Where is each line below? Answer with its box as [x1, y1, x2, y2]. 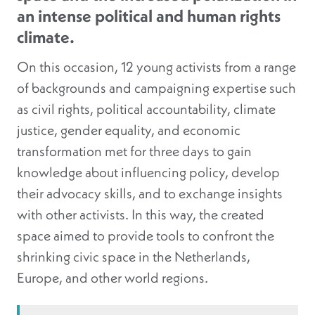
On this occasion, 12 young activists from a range [17, 58, 296, 76]
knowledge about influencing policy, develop [17, 163, 280, 181]
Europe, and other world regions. [17, 269, 208, 287]
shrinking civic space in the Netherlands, [17, 247, 250, 266]
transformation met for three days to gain [17, 142, 252, 160]
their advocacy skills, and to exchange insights [17, 184, 283, 202]
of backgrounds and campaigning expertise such [17, 79, 296, 97]
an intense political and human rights [17, 5, 281, 27]
